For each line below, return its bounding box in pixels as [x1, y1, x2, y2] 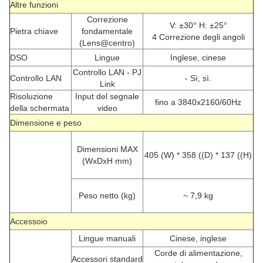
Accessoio [10, 217, 48, 227]
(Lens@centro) [79, 38, 135, 48]
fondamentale [82, 26, 133, 36]
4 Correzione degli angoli [151, 32, 245, 42]
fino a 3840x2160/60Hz [155, 97, 241, 107]
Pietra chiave [10, 26, 58, 36]
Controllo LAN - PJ [73, 68, 141, 77]
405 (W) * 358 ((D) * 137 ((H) [144, 150, 252, 160]
